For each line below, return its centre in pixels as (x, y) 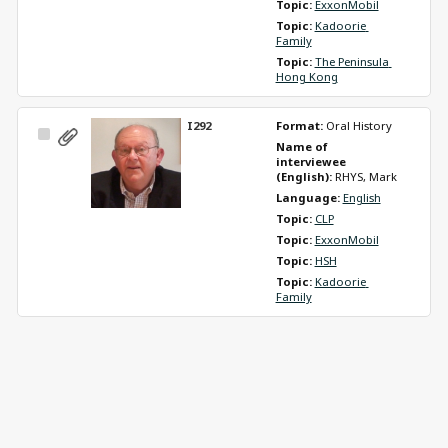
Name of (301, 146)
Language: (309, 197)
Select (68, 137)
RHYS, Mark (365, 176)
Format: (300, 125)
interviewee (310, 161)
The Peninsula (351, 61)
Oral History (358, 125)
